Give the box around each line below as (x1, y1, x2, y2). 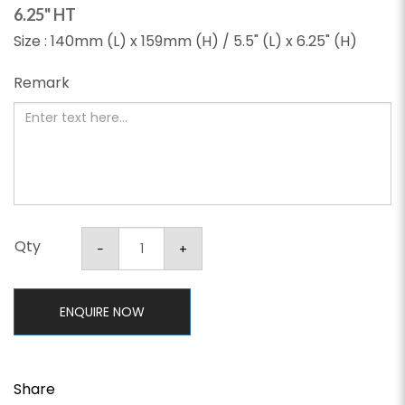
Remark (14, 72, 70, 94)
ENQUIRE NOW (60, 303, 145, 322)
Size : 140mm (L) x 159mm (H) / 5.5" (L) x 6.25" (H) (14, 31, 357, 52)
